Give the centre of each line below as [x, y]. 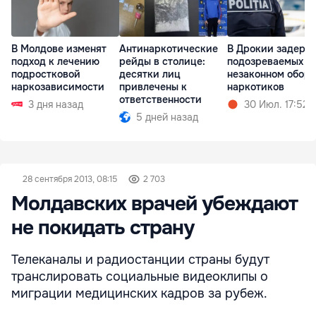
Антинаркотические [169, 48]
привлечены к [153, 86]
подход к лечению [55, 61]
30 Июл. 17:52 [276, 104]
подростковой [46, 74]
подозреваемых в [269, 61]
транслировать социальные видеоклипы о [140, 277]
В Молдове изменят [59, 48]
